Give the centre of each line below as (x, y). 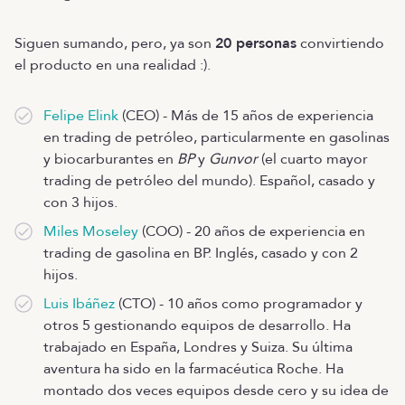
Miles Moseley (91, 231)
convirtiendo (340, 43)
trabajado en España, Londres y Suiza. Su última (198, 347)
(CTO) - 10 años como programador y (239, 304)
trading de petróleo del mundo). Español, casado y (209, 181)
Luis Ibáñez (79, 304)
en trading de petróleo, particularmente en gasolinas (217, 137)
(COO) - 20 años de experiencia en (252, 231)
